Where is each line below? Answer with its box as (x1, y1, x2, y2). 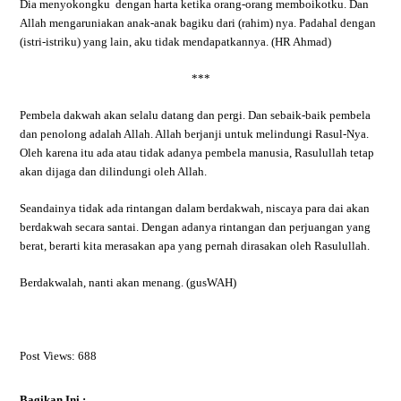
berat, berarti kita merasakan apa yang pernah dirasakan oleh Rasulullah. (20, 239, 371, 252)
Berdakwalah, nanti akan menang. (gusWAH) (20, 276, 237, 289)
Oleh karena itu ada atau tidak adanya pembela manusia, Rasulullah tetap (20, 146, 375, 159)
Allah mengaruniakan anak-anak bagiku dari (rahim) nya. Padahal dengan (20, 16, 377, 30)
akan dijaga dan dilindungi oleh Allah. (20, 165, 208, 178)
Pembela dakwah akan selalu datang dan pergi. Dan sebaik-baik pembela (20, 108, 371, 122)
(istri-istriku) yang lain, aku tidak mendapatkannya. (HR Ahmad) (20, 35, 332, 48)
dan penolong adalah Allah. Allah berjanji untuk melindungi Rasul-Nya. (20, 127, 370, 141)
